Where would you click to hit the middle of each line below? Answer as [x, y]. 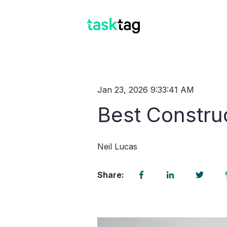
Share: [111, 175]
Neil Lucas [117, 146]
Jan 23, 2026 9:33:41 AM [146, 90]
